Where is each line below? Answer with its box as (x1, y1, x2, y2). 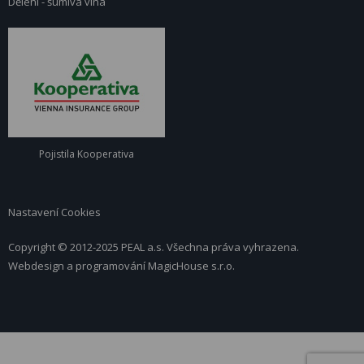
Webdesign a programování (8, 258, 148, 273)
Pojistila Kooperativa (39, 147, 134, 161)
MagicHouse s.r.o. (148, 258, 235, 273)
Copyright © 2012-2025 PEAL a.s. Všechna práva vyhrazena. (8, 240, 299, 254)
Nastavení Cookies (8, 205, 101, 219)
